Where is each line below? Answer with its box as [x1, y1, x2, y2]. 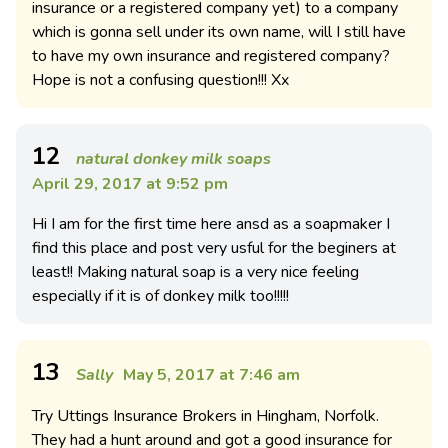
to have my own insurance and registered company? [32, 45, 390, 67]
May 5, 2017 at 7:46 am [123, 364, 300, 386]
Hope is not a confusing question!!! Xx [32, 69, 289, 91]
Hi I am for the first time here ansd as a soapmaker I [32, 213, 390, 235]
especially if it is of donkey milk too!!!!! [32, 285, 289, 307]
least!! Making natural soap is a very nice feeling [32, 261, 359, 283]
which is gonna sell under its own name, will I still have [32, 21, 406, 43]
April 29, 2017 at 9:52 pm [32, 173, 228, 195]
